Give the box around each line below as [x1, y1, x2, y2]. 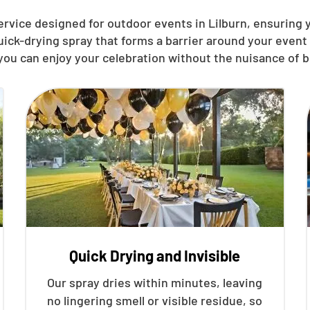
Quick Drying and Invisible [69, 246, 241, 264]
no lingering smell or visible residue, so [47, 293, 263, 308]
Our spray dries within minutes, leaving [47, 275, 263, 290]
